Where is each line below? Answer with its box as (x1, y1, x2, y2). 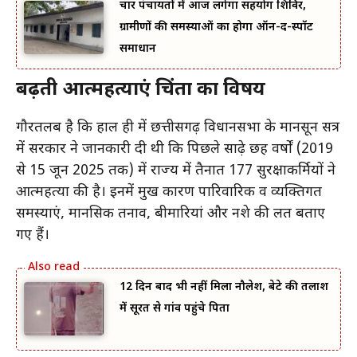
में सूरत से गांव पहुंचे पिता (120, 301, 229, 317)
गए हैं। (16, 226, 49, 245)
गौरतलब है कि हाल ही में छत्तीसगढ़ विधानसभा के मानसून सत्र (16, 119, 339, 138)
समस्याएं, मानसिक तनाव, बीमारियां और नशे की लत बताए (16, 205, 325, 224)
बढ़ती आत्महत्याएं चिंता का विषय (16, 77, 265, 104)
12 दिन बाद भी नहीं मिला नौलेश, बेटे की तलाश (120, 280, 328, 296)
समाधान (120, 41, 156, 57)
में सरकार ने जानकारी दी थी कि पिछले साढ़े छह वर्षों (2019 (16, 140, 333, 159)
